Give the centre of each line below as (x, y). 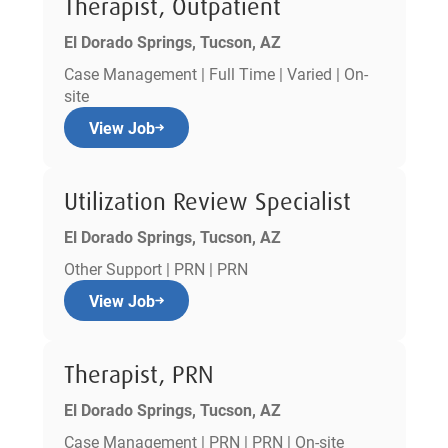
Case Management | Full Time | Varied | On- (215, 73)
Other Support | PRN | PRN (155, 268)
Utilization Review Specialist (207, 201)
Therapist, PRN (138, 374)
